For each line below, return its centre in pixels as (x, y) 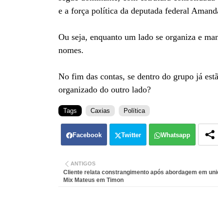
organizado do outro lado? (104, 90)
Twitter (131, 135)
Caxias (100, 111)
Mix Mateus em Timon (93, 180)
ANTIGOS (83, 163)
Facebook (87, 135)
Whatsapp (175, 135)
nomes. (71, 50)
